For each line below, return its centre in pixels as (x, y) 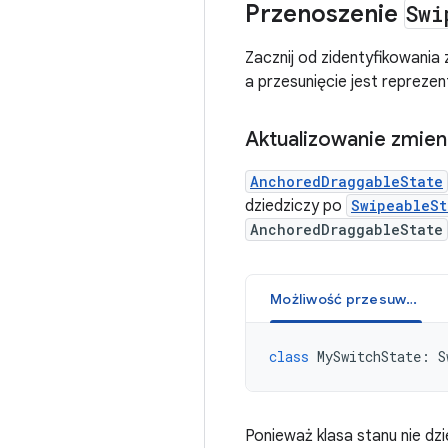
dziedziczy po (295, 206)
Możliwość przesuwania (412, 299)
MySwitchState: (373, 356)
